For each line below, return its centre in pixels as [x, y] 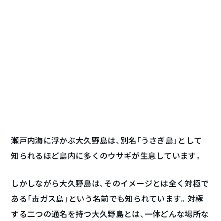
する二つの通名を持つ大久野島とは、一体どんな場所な [110, 214]
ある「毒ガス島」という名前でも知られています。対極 [107, 198]
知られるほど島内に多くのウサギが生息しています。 [107, 155]
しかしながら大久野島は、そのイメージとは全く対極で [110, 183]
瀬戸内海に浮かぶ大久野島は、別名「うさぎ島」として [107, 140]
